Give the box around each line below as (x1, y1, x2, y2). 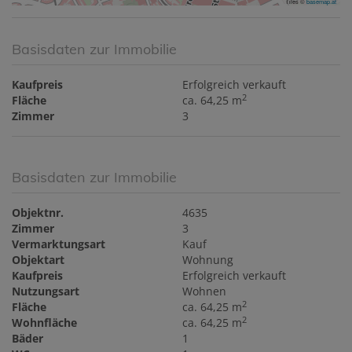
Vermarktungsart (12, 236, 105, 251)
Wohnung (182, 252, 234, 267)
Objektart (12, 252, 64, 267)
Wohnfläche (12, 315, 77, 330)
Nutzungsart (12, 284, 79, 299)
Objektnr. (12, 205, 64, 220)
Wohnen (182, 284, 227, 299)
